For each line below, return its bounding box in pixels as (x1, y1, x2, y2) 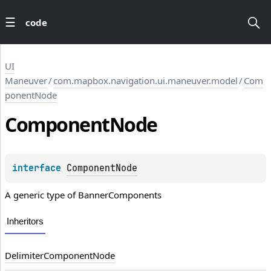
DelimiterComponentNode (5, 249, 115, 262)
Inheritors (7, 216, 44, 227)
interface (12, 162, 67, 175)
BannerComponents (78, 189, 162, 201)
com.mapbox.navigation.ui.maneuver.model (53, 74, 238, 87)
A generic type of (5, 189, 78, 201)
